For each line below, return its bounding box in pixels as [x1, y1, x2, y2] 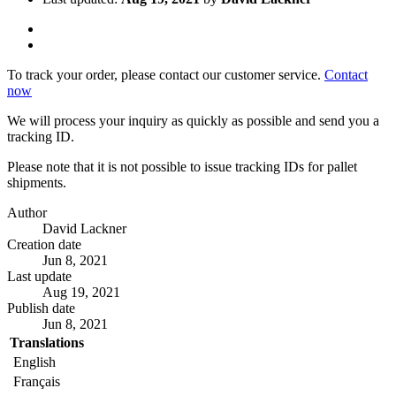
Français [10, 373, 60, 389]
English [10, 354, 56, 369]
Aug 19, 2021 [42, 284, 120, 300]
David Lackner [42, 220, 126, 236]
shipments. [7, 174, 70, 190]
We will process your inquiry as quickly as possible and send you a [7, 112, 379, 128]
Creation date [7, 236, 81, 252]
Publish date [7, 300, 75, 316]
